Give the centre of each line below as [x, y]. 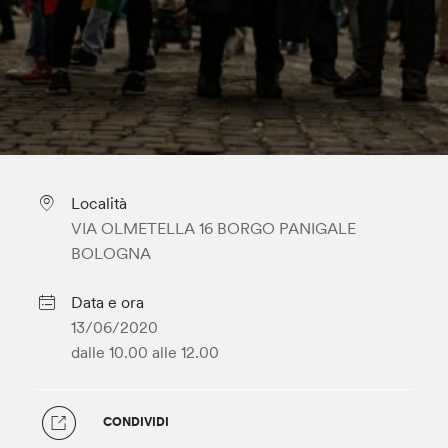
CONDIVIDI [136, 421]
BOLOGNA [110, 253]
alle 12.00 [185, 352]
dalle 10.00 [109, 352]
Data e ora [107, 302]
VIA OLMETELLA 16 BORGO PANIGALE [213, 228]
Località [98, 203]
